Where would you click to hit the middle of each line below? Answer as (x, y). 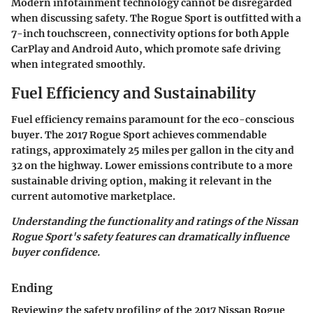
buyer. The (38, 135)
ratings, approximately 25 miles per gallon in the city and (153, 150)
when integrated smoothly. (78, 64)
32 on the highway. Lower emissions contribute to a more (152, 166)
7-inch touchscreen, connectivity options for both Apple (150, 33)
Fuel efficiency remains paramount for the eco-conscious (153, 119)
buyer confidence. (56, 252)
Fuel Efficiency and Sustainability (133, 93)
